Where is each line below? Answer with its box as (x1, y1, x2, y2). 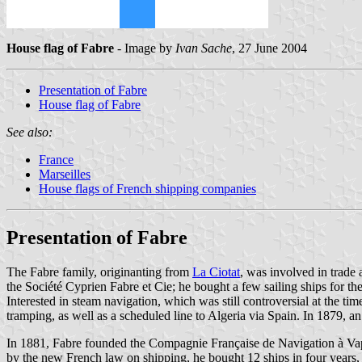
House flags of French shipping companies (39, 181, 256, 196)
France (39, 152, 74, 166)
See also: (6, 124, 53, 139)
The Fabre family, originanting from (6, 264, 192, 279)
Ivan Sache (175, 40, 232, 55)
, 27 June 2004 (232, 40, 307, 55)
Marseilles (39, 166, 90, 181)
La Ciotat (192, 264, 240, 279)
